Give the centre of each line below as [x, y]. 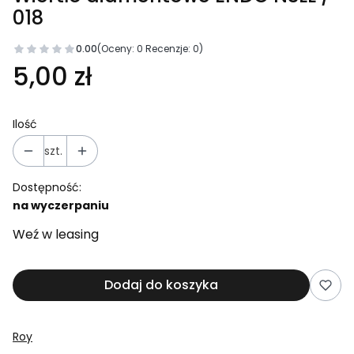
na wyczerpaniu [61, 205]
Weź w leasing [56, 234]
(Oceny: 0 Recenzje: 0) [150, 49]
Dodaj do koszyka [161, 285]
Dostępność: [47, 187]
